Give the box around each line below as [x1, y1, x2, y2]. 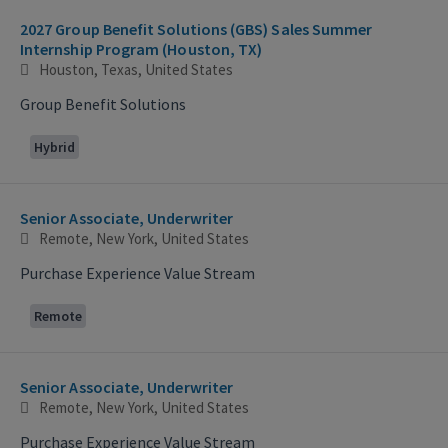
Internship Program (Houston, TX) [20, 38, 263, 59]
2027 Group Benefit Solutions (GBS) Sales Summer [20, 18, 373, 39]
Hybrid [34, 137, 75, 156]
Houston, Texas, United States [39, 59, 233, 79]
